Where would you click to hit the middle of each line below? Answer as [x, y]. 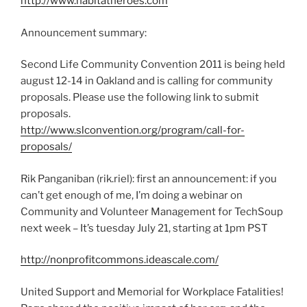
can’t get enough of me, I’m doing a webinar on [132, 195]
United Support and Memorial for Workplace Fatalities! [152, 292]
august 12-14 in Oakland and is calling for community [147, 81]
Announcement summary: [84, 33]
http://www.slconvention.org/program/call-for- [133, 131]
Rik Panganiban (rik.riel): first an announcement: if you [149, 179]
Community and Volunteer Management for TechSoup [152, 211]
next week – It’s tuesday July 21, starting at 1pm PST [144, 228]
